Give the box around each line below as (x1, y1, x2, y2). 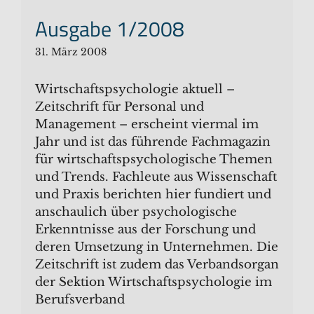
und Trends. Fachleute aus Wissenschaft (35, 169, 277, 184)
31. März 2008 (35, 45, 107, 58)
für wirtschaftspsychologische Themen (35, 151, 273, 167)
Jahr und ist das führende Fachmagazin (35, 134, 271, 149)
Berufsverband (35, 292, 125, 307)
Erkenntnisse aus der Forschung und (35, 221, 256, 237)
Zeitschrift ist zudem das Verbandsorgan (35, 257, 279, 272)
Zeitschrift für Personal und (35, 99, 204, 114)
